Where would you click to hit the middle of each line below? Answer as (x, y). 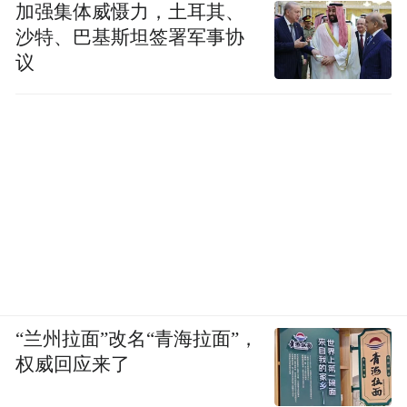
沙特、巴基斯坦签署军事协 (130, 37)
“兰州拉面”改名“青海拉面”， (137, 339)
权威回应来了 (73, 364)
